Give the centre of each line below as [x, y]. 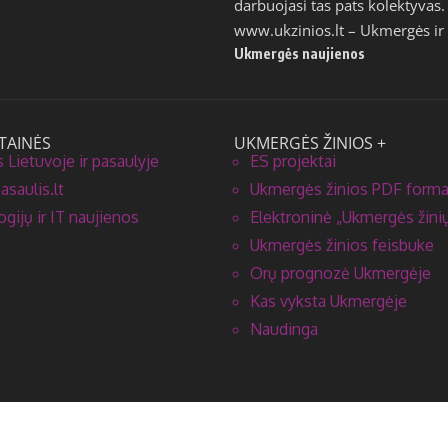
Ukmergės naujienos [299, 53]
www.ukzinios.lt [289, 29]
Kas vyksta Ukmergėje [328, 300]
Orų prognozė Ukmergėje [340, 272]
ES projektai [293, 160]
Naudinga [284, 328]
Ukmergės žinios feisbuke [342, 244]
